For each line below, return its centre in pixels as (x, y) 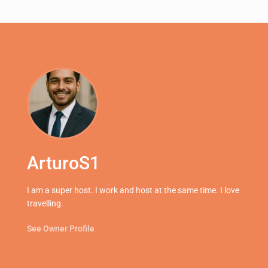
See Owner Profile (61, 229)
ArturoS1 (64, 163)
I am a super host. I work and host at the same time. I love (133, 191)
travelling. (45, 204)
